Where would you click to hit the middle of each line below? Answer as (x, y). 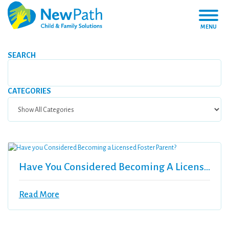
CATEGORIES (29, 91)
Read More (39, 195)
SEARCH (22, 55)
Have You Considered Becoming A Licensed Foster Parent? (207, 167)
